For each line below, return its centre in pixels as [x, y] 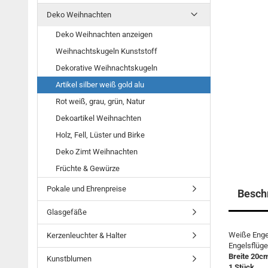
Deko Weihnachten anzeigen [104, 34]
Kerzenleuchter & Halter [86, 235]
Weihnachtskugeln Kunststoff [106, 51]
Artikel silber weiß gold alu [100, 85]
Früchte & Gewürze [88, 168]
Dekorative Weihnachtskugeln [106, 68]
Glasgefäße [67, 212]
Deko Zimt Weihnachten [97, 152]
